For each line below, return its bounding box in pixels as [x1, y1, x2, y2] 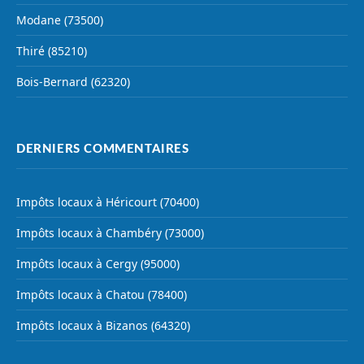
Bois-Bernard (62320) [16, 74, 130, 90]
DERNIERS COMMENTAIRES [16, 143, 189, 156]
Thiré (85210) [16, 43, 87, 59]
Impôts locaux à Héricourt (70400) [16, 194, 199, 210]
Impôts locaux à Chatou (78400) [16, 287, 187, 303]
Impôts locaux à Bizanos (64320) [16, 318, 190, 334]
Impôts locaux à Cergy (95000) [16, 256, 180, 272]
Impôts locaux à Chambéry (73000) [16, 225, 204, 241]
